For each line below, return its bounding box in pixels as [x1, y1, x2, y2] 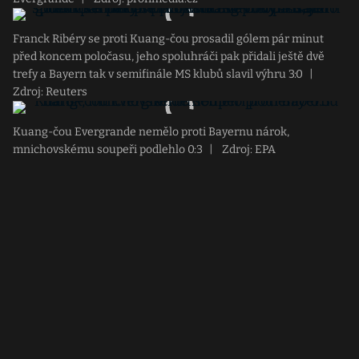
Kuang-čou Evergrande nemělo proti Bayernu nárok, [13, 125, 289, 139]
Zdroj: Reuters [13, 85, 87, 99]
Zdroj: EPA [220, 143, 276, 156]
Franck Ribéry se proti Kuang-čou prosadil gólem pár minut [13, 32, 324, 46]
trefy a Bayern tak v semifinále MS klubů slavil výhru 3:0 [13, 67, 303, 81]
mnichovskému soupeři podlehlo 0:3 [13, 143, 203, 156]
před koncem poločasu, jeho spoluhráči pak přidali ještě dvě [13, 50, 325, 63]
